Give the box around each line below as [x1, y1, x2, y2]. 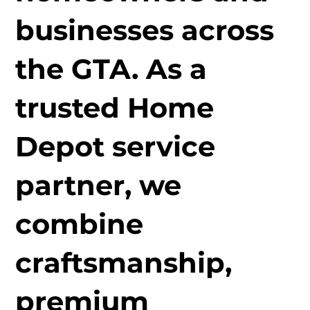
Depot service [15, 129, 216, 164]
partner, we [15, 168, 182, 203]
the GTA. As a [15, 52, 208, 86]
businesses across [15, 13, 275, 48]
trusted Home [15, 91, 215, 125]
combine [15, 207, 144, 241]
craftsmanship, [15, 246, 232, 280]
